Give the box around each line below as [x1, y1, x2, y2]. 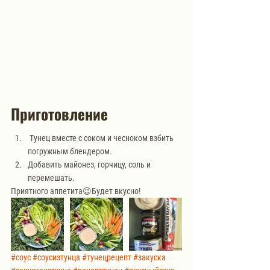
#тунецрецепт [82, 252, 131, 262]
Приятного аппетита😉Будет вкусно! [11, 186, 140, 196]
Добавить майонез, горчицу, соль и [28, 159, 152, 169]
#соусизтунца [33, 252, 80, 262]
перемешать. [28, 172, 75, 183]
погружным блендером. [28, 146, 112, 156]
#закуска [133, 252, 166, 262]
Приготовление [11, 102, 108, 125]
